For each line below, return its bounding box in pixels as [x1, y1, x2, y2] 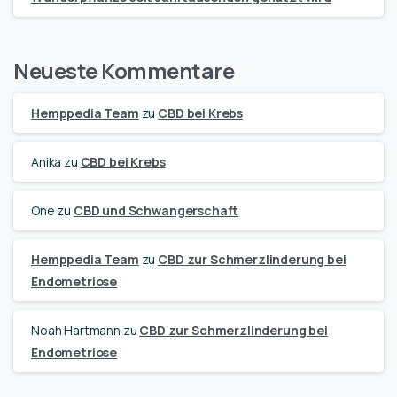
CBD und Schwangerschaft [73, 201, 239, 219]
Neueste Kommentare [13, 55, 235, 85]
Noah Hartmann [31, 321, 121, 339]
